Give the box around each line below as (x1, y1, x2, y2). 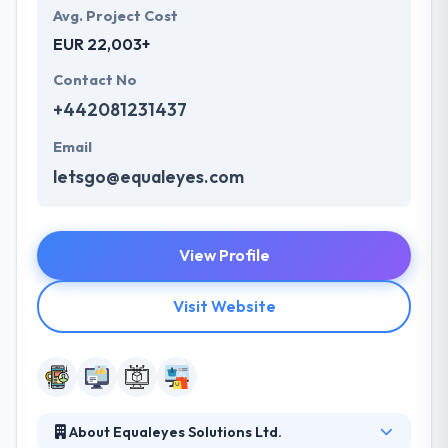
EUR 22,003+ (53, 33, 150, 54)
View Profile (178, 244, 270, 265)
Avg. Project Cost (53, 6, 178, 25)
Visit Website (172, 295, 276, 316)
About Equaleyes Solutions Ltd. (65, 423, 282, 442)
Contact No (53, 70, 137, 89)
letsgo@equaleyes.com (53, 164, 244, 188)
